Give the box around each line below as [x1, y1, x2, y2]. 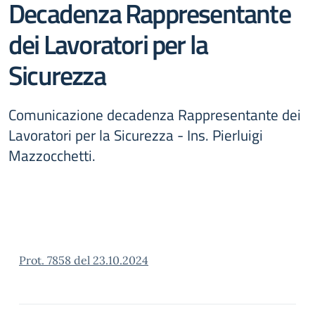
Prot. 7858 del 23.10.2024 [19, 253, 148, 267]
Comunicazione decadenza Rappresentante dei [8, 103, 301, 126]
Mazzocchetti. [8, 144, 96, 167]
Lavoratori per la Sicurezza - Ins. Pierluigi [8, 124, 263, 146]
